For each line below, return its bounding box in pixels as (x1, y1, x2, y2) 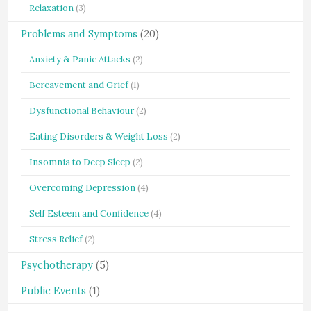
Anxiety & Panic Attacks (29, 53, 131, 65)
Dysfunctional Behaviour (29, 105, 134, 117)
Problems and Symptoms (21, 28, 137, 40)
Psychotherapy (21, 259, 93, 271)
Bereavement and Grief (29, 79, 128, 91)
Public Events (21, 285, 86, 297)
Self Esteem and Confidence (29, 208, 149, 219)
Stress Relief (29, 233, 83, 245)
